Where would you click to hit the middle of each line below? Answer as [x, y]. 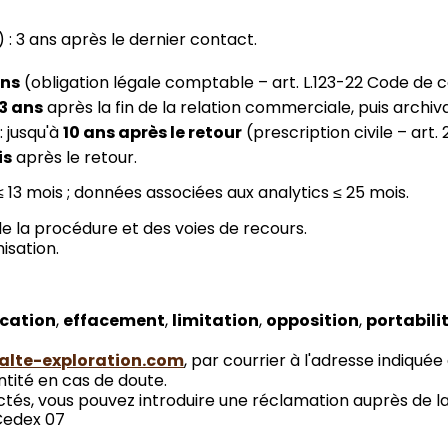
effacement [114, 321]
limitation [216, 321]
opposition [313, 321]
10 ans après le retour [153, 133]
